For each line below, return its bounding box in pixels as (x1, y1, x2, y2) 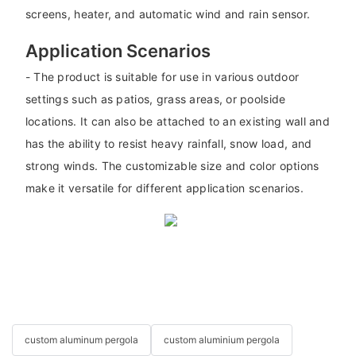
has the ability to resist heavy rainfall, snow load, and (25, 136, 312, 150)
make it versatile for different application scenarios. (25, 180, 304, 195)
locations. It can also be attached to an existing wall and (25, 114, 330, 128)
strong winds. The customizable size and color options (25, 158, 319, 172)
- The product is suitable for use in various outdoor (25, 69, 300, 83)
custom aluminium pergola (164, 334, 280, 346)
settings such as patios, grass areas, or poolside (25, 91, 286, 106)
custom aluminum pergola (25, 334, 138, 346)
